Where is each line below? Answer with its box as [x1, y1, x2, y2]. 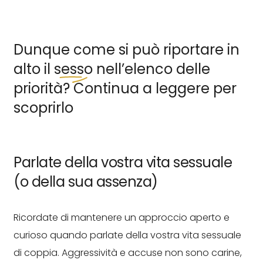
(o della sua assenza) [14, 172, 158, 191]
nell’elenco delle [93, 59, 210, 79]
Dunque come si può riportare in [14, 40, 240, 59]
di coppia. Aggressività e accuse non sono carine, [14, 246, 242, 259]
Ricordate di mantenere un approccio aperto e [14, 211, 230, 224]
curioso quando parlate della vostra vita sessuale [14, 228, 241, 242]
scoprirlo [14, 98, 73, 117]
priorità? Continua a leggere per [14, 79, 237, 98]
